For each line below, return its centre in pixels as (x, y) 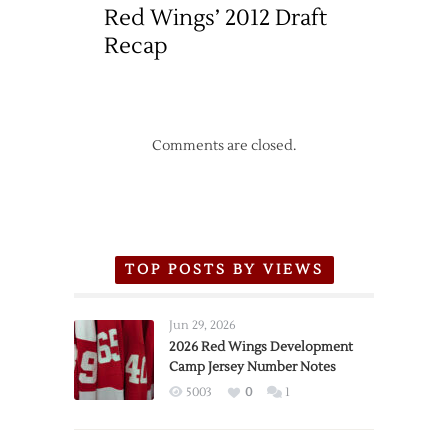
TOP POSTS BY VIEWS (224, 270)
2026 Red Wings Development (261, 347)
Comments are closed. (224, 146)
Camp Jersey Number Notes (252, 367)
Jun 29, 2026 (202, 325)
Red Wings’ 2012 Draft (215, 18)
